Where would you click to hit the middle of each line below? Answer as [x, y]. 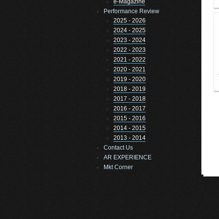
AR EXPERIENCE [128, 157]
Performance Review [131, 11]
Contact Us [118, 148]
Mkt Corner [118, 167]
